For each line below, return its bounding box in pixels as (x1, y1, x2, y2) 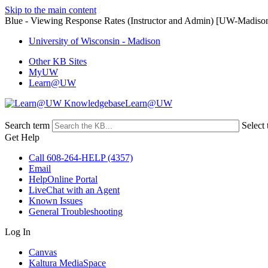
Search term (5, 120, 50, 130)
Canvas (29, 247, 57, 257)
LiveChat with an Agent (29, 185, 120, 195)
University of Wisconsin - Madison (29, 36, 160, 46)
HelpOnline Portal (29, 174, 98, 184)
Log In (5, 227, 31, 237)
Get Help (5, 132, 39, 142)
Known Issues (29, 196, 83, 206)
